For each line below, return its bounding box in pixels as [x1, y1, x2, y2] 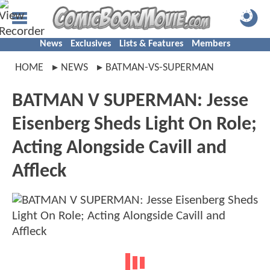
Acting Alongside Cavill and [12, 139, 227, 158]
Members [192, 39, 230, 49]
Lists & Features [119, 39, 183, 49]
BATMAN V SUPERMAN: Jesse [12, 92, 248, 111]
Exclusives [71, 39, 111, 49]
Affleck [12, 162, 66, 181]
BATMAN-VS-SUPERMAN [105, 62, 214, 74]
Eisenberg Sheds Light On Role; [12, 115, 257, 134]
